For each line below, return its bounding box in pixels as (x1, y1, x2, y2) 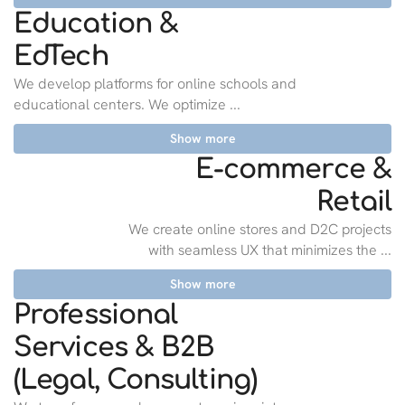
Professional (14, 300, 178, 330)
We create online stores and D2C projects (128, 220, 391, 239)
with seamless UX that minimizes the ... (148, 240, 391, 259)
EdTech (14, 42, 108, 71)
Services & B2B (14, 333, 215, 363)
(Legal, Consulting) (14, 365, 257, 395)
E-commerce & (194, 155, 391, 184)
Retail (316, 187, 391, 217)
